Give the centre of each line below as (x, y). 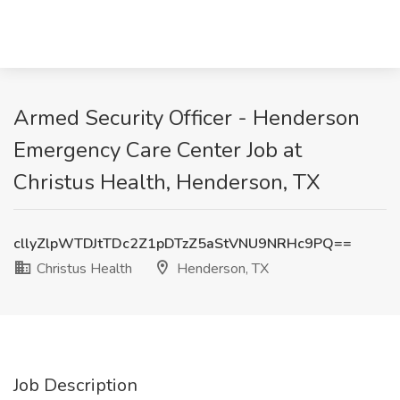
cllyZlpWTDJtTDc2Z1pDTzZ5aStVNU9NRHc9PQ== (183, 244)
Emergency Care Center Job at (158, 150)
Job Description (75, 385)
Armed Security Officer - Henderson (187, 118)
